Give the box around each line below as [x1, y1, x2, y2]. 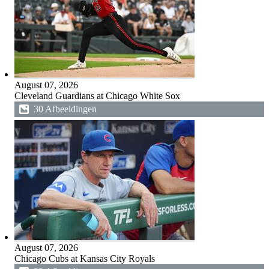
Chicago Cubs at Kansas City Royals [14, 253, 155, 264]
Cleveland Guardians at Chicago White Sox [14, 91, 180, 101]
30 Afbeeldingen [33, 104, 97, 114]
